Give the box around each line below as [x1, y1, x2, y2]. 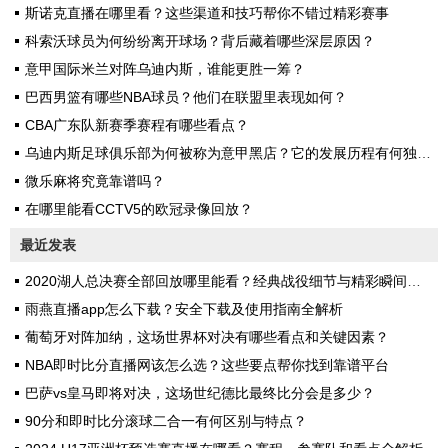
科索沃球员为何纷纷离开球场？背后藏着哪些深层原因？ [25, 33, 375, 49]
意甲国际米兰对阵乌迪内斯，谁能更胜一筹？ [25, 61, 305, 77]
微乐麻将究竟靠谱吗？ [25, 173, 165, 189]
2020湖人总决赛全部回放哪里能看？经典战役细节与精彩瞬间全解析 [25, 273, 407, 289]
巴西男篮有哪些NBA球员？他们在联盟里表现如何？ [25, 89, 347, 105]
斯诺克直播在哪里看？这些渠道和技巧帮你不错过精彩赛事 [25, 5, 389, 21]
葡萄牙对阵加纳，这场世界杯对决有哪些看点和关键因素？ [25, 329, 389, 345]
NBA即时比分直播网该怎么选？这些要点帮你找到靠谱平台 [25, 357, 389, 373]
